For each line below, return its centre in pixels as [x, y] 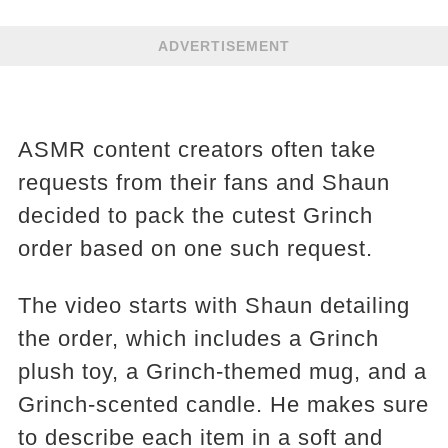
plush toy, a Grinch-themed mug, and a [222, 371]
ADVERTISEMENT [224, 46]
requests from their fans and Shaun [203, 182]
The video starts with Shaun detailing [213, 305]
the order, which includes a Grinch [198, 338]
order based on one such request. [195, 248]
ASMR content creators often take [196, 149]
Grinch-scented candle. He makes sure [223, 404]
